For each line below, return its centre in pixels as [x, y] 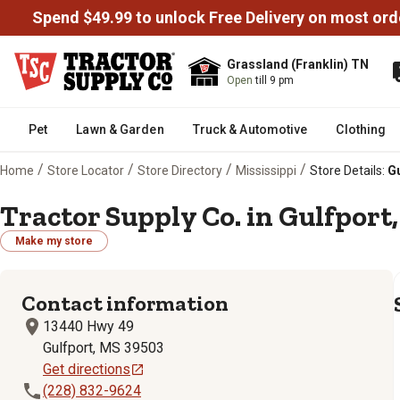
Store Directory [180, 170]
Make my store [54, 241]
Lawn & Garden [120, 129]
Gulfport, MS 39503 [104, 348]
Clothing [361, 129]
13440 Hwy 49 [88, 326]
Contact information [125, 303]
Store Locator [86, 170]
